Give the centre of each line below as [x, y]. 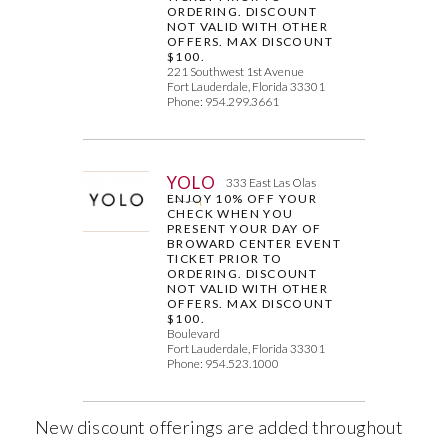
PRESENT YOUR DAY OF [244, 228]
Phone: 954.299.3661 [223, 101]
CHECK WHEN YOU [230, 213]
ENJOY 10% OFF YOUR [242, 198]
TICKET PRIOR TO [225, 258]
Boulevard [194, 333]
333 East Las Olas [270, 182]
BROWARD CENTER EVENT [254, 243]
